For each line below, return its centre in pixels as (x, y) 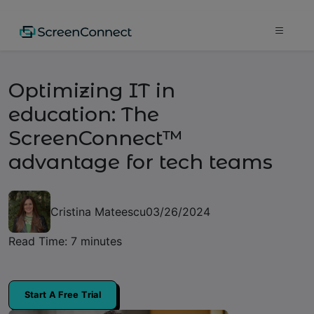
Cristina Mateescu (98, 212)
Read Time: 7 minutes (65, 241)
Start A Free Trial (62, 295)
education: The (84, 114)
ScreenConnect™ (96, 138)
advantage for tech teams (141, 162)
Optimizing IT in (92, 90)
